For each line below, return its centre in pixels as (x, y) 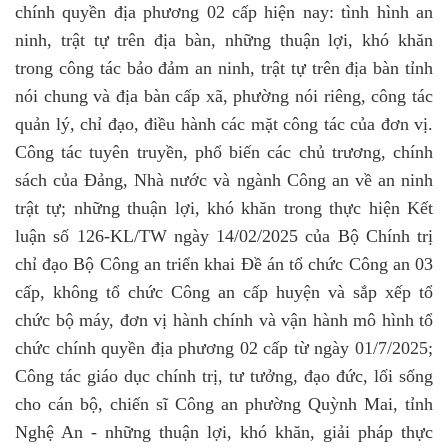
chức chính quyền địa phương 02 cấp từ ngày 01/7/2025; (224, 348)
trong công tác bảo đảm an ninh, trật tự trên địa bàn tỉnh (224, 68)
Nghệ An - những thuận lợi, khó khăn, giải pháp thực (224, 432)
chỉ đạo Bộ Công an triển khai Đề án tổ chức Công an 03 (224, 264)
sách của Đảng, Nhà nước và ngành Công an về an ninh (224, 180)
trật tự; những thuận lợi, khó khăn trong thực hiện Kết (224, 208)
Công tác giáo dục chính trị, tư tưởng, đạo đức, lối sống (224, 376)
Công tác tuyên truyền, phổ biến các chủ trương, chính (224, 152)
